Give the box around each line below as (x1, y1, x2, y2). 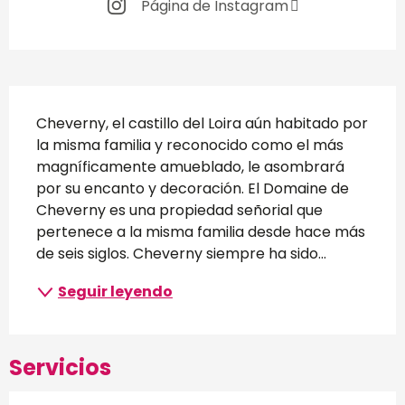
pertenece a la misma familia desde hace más (36, 221, 365, 243)
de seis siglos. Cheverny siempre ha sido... (36, 243, 326, 265)
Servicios (9, 353, 111, 383)
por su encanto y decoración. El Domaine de (36, 178, 349, 200)
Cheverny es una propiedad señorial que (36, 200, 323, 221)
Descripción (9, 87, 185, 128)
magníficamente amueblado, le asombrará (36, 156, 344, 178)
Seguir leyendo (58, 281, 173, 303)
